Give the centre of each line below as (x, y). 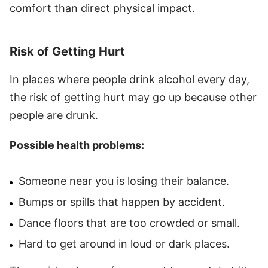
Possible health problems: (77, 145)
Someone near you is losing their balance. (124, 181)
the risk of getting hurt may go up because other (133, 97)
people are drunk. (54, 115)
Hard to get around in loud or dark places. (124, 243)
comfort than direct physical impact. (102, 8)
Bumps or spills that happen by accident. (122, 202)
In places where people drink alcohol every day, (130, 79)
